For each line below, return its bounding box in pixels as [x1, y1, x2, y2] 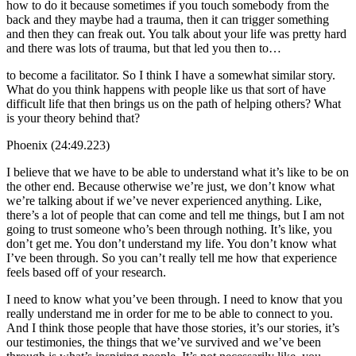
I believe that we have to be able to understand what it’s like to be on [6, 164, 349, 179]
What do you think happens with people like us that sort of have [6, 82, 326, 96]
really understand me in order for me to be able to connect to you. [6, 306, 333, 320]
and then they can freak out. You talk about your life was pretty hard [6, 26, 346, 41]
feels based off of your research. [6, 265, 166, 279]
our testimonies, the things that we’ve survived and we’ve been [6, 335, 321, 349]
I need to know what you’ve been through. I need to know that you [6, 292, 342, 306]
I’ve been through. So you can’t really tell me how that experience [6, 250, 337, 265]
